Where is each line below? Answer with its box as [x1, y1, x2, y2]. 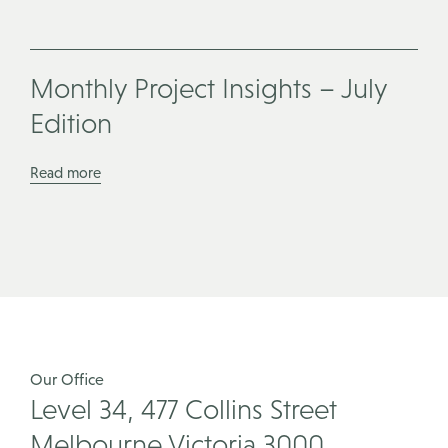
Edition [30, 107, 112, 139]
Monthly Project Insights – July [30, 72, 387, 104]
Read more [30, 164, 101, 181]
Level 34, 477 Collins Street [29, 393, 337, 426]
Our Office [29, 370, 104, 388]
